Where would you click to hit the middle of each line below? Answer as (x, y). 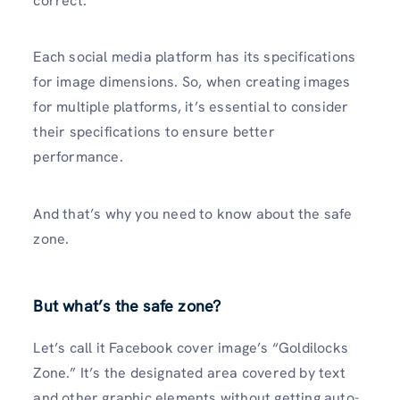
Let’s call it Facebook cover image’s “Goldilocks (191, 347)
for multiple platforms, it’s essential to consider (191, 107)
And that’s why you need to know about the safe (193, 213)
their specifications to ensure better (154, 132)
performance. (80, 157)
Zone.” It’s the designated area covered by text (189, 372)
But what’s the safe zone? (129, 305)
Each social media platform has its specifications (195, 57)
